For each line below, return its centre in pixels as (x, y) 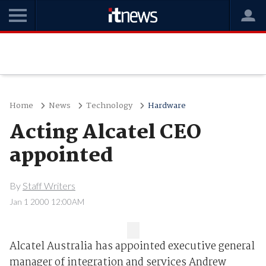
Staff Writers (49, 185)
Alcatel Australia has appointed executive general (132, 247)
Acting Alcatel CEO (105, 133)
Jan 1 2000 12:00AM (47, 202)
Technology (109, 106)
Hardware (167, 106)
